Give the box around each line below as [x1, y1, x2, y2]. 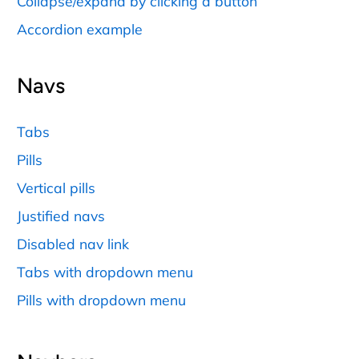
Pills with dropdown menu [17, 290, 186, 309]
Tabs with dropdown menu [17, 262, 193, 280]
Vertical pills [17, 178, 95, 196]
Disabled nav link [17, 234, 129, 252]
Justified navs [17, 206, 105, 224]
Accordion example [17, 20, 143, 38]
